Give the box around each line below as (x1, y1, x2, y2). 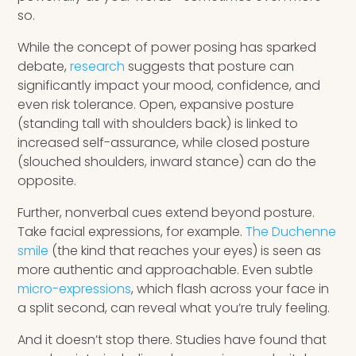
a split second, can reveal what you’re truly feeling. (17, 299, 331, 318)
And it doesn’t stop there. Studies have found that (17, 331, 327, 350)
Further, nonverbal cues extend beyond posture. (17, 203, 315, 222)
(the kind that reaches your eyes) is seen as (48, 242, 322, 261)
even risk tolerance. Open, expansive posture (17, 95, 295, 114)
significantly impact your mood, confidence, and (17, 76, 321, 95)
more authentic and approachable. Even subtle (17, 261, 314, 280)
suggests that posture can (125, 57, 295, 76)
